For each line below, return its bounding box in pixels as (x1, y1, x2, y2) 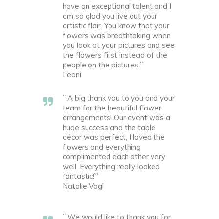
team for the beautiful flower (63, 103, 161, 113)
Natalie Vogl (63, 181, 104, 191)
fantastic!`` (63, 172, 99, 181)
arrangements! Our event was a (63, 113, 170, 123)
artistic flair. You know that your (63, 21, 169, 31)
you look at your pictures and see (63, 41, 175, 50)
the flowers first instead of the (63, 50, 167, 60)
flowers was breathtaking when (63, 31, 171, 41)
